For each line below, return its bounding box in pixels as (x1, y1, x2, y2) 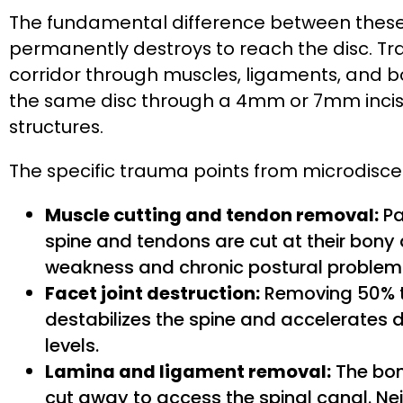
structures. (9, 114, 103, 140)
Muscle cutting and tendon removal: (45, 202, 379, 228)
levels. (45, 333, 99, 359)
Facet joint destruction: (45, 281, 260, 307)
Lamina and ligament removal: (45, 359, 331, 385)
